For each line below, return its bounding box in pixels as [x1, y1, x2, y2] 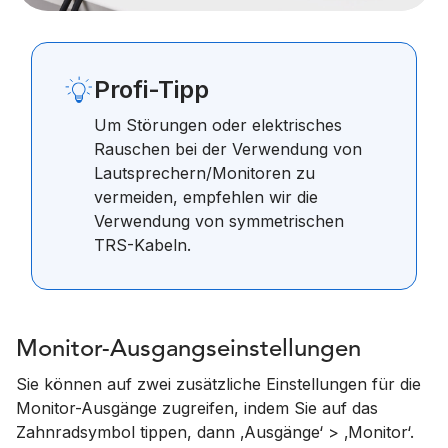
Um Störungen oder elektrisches [94, 115, 342, 135]
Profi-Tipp [94, 75, 209, 104]
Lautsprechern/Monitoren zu [94, 163, 315, 183]
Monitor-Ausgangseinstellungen [16, 338, 361, 362]
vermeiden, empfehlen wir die [94, 187, 318, 207]
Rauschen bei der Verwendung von [94, 139, 362, 159]
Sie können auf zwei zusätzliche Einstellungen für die [16, 374, 421, 394]
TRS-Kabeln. [94, 235, 191, 255]
